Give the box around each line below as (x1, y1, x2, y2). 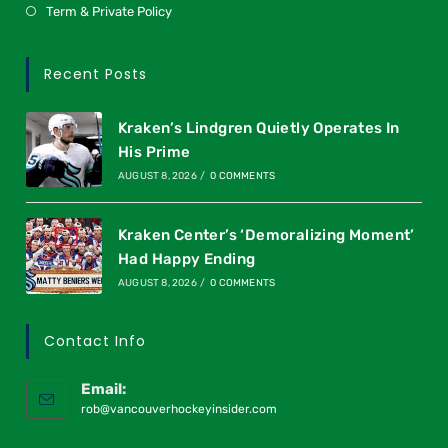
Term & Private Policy (46, 3, 173, 19)
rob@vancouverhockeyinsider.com (81, 402, 278, 417)
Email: (81, 380, 127, 399)
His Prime (117, 143, 191, 162)
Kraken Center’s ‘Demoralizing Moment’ (117, 226, 415, 245)
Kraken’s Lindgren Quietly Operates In (117, 119, 400, 138)
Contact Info (44, 331, 147, 352)
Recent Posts (44, 63, 148, 84)
